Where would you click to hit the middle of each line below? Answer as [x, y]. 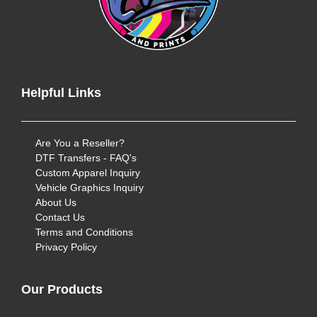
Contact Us [60, 217]
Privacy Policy [66, 247]
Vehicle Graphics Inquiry [90, 188]
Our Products [62, 289]
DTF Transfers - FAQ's [86, 158]
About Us [56, 202]
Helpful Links [61, 93]
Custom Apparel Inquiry [88, 173]
